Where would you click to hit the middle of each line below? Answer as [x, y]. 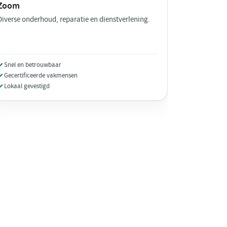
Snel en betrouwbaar [32, 65]
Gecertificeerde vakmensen [41, 75]
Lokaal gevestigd [27, 86]
